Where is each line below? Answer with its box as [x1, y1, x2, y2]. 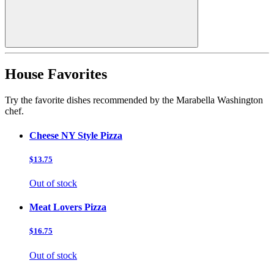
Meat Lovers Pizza [29, 202, 106, 213]
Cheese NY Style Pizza [29, 130, 122, 141]
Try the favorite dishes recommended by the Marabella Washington [5, 95, 263, 106]
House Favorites [5, 66, 107, 83]
